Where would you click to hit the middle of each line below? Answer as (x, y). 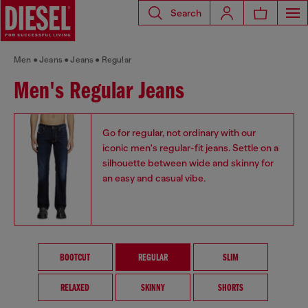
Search (186, 13)
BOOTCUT (75, 258)
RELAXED (75, 288)
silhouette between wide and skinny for (188, 163)
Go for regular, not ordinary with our (179, 133)
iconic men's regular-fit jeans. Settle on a (190, 148)
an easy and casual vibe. (154, 178)
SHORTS (230, 288)
